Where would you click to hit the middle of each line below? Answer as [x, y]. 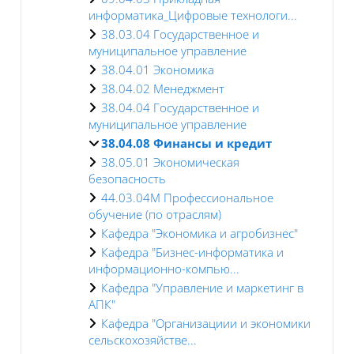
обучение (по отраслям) [155, 214]
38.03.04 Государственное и [180, 34]
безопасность [127, 178]
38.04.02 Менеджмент [163, 88]
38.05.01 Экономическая [170, 162]
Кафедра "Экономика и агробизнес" [200, 233]
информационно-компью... [164, 268]
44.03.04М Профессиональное [187, 197]
